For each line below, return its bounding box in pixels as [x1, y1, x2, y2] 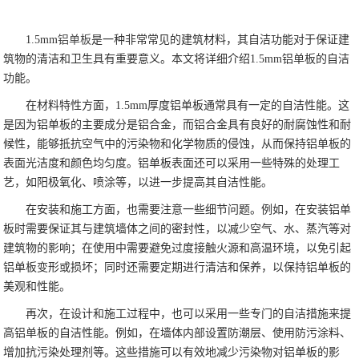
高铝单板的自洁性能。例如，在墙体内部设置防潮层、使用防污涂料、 [3, 327, 352, 340]
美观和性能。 [3, 280, 71, 293]
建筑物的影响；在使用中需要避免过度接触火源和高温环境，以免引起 [3, 242, 352, 255]
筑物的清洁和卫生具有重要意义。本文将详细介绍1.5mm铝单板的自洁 [3, 53, 350, 66]
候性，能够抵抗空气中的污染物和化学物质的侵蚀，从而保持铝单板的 [3, 138, 352, 151]
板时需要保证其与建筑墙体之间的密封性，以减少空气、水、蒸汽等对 [3, 223, 352, 236]
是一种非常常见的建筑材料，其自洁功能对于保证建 [91, 34, 350, 46]
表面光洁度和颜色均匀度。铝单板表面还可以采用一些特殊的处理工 [3, 157, 341, 170]
